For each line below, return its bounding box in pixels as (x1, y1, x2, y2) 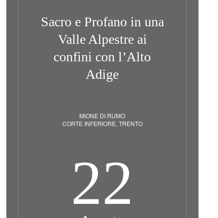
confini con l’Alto (54, 49, 151, 64)
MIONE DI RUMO (79, 111, 126, 120)
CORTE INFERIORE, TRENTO (62, 119, 143, 127)
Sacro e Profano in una (40, 14, 164, 29)
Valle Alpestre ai (57, 32, 147, 47)
